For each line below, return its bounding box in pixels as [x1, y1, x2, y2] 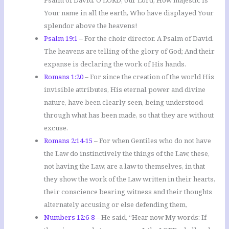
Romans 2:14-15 [44, 136, 93, 146]
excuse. [44, 123, 68, 133]
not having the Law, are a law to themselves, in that [44, 162, 205, 171]
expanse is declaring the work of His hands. [44, 59, 187, 69]
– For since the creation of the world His [83, 72, 215, 82]
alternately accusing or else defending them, [44, 200, 188, 210]
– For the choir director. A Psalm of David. [78, 34, 214, 43]
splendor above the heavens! [44, 21, 138, 31]
